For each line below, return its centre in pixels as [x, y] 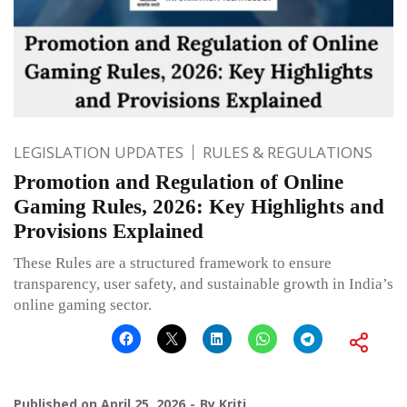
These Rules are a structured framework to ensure [173, 263]
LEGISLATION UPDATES [99, 152]
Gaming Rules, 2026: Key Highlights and [199, 206]
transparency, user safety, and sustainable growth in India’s [203, 283]
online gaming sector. [83, 304]
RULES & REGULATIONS [288, 152]
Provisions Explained [109, 231]
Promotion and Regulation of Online [179, 182]
